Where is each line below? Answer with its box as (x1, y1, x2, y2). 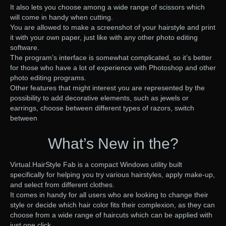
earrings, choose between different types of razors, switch (10, 104, 194, 112)
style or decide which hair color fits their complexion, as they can (10, 201, 215, 209)
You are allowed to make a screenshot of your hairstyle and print (10, 23, 215, 32)
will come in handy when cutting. (10, 13, 113, 22)
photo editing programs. (10, 74, 86, 82)
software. (10, 43, 39, 52)
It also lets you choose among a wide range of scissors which (10, 3, 205, 12)
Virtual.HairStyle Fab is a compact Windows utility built (10, 160, 182, 169)
